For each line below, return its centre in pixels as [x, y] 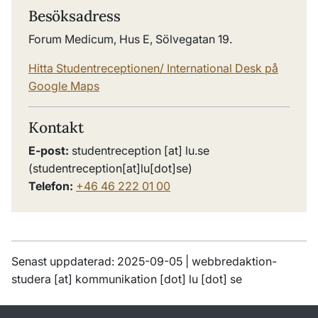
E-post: [50, 151]
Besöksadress [75, 16]
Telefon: [52, 186]
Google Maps [64, 86]
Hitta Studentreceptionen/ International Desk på [153, 68]
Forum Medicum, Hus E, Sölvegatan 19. [130, 39]
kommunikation [116, 279]
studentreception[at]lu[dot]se [110, 169]
